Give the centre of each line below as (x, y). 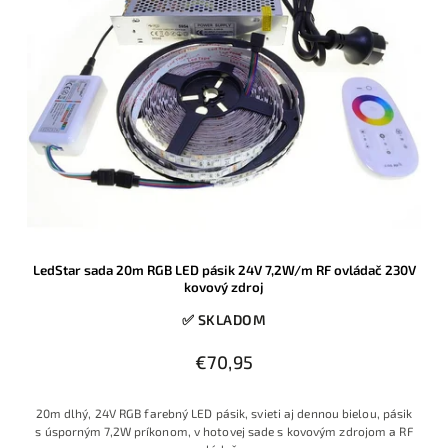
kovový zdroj (224, 287)
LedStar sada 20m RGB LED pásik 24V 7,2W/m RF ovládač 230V (224, 270)
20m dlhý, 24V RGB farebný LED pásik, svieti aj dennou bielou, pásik (224, 413)
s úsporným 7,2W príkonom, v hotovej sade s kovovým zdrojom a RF (224, 431)
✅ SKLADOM (224, 320)
